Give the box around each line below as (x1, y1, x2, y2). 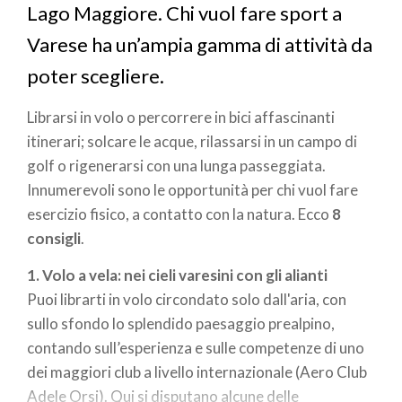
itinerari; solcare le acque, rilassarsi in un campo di (27, 131, 357, 151)
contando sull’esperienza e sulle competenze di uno (27, 338, 364, 358)
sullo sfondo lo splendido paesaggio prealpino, (27, 314, 335, 334)
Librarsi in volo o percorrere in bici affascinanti (27, 107, 335, 127)
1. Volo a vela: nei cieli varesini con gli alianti (27, 266, 328, 285)
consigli (27, 228, 81, 248)
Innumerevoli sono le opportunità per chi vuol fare (27, 179, 358, 199)
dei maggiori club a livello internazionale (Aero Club (27, 363, 367, 382)
